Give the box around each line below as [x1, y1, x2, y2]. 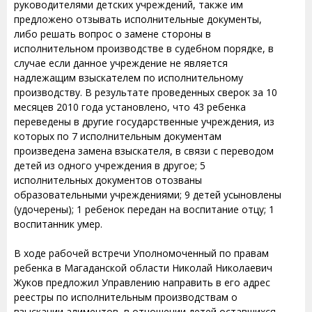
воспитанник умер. [14, 217, 102, 231]
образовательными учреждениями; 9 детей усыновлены [14, 188, 281, 201]
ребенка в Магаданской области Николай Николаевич [14, 261, 272, 274]
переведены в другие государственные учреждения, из [14, 115, 274, 128]
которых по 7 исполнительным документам [14, 130, 221, 143]
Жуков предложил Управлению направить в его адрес [14, 276, 270, 289]
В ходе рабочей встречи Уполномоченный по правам [14, 247, 269, 260]
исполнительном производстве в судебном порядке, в [14, 42, 274, 55]
